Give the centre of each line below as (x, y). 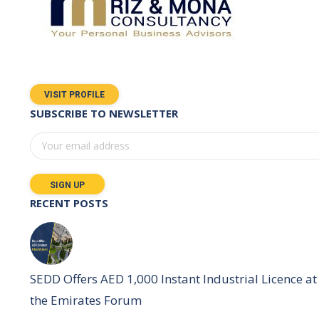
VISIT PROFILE (74, 94)
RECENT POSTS (69, 203)
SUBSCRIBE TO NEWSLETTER (104, 113)
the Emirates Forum (86, 300)
